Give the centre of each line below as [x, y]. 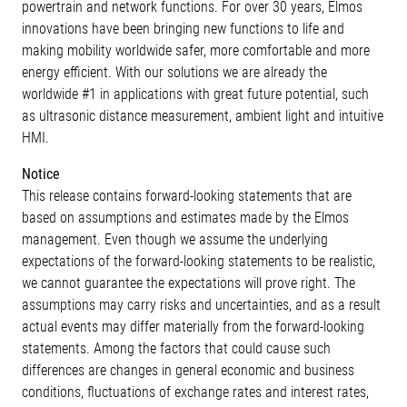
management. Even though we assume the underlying [175, 239]
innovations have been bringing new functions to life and [183, 29]
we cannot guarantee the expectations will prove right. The [189, 283]
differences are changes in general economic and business [188, 370]
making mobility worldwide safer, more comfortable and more [196, 50]
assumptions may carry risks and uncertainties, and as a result [201, 305]
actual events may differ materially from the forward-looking [193, 327]
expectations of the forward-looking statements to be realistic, [199, 261]
